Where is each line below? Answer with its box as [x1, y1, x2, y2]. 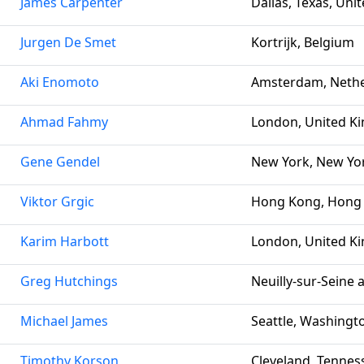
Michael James [20, 312, 108, 330]
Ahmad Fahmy [20, 113, 108, 131]
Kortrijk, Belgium [251, 33, 354, 51]
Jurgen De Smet [20, 33, 116, 51]
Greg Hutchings [20, 272, 118, 290]
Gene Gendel [20, 153, 100, 171]
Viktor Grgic [20, 193, 94, 210]
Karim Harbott [20, 232, 109, 250]
